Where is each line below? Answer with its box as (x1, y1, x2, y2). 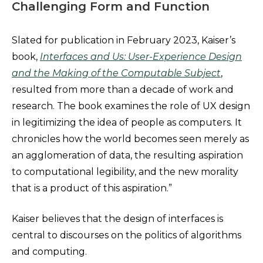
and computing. (12, 246, 87, 257)
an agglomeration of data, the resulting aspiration (12, 150, 243, 161)
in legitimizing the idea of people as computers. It (12, 117, 242, 128)
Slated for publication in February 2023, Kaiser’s (12, 35, 235, 46)
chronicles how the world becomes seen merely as (12, 133, 249, 144)
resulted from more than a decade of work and (12, 84, 234, 95)
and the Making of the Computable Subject (12, 68, 221, 79)
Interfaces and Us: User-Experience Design (40, 51, 242, 62)
